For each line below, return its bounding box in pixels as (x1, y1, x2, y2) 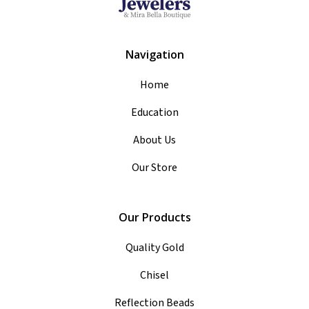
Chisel (140, 268, 169, 283)
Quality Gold (125, 240, 184, 256)
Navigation (125, 47, 184, 63)
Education (130, 105, 179, 121)
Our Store (132, 160, 177, 176)
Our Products (118, 210, 191, 226)
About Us (133, 132, 176, 148)
